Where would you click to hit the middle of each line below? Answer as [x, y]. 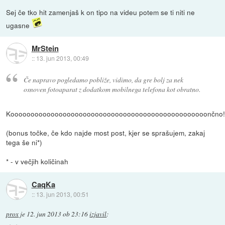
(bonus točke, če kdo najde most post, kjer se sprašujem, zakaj [106, 133]
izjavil [98, 214]
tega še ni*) [24, 142]
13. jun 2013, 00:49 [62, 58]
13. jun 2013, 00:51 [62, 194]
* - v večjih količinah [37, 161]
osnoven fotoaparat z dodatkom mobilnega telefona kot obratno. [112, 89]
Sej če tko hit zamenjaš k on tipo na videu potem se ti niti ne [101, 12]
